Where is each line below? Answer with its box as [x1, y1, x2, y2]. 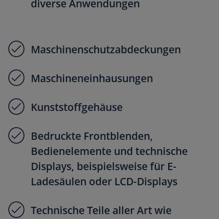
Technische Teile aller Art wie [31, 203, 172, 217]
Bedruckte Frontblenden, [31, 129, 153, 143]
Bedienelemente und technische [31, 144, 188, 158]
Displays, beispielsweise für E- [31, 159, 176, 173]
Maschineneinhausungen [31, 71, 153, 85]
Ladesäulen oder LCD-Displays [31, 174, 177, 188]
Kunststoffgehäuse [31, 100, 123, 114]
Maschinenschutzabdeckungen [31, 42, 181, 56]
